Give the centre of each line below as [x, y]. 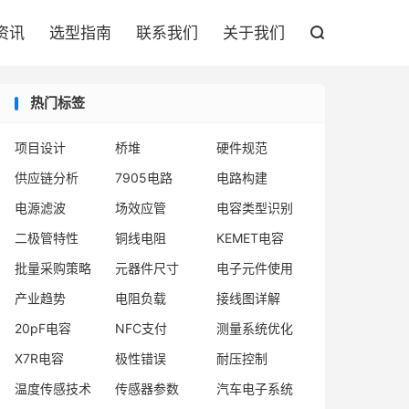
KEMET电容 [250, 238]
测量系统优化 [254, 328]
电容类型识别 [254, 208]
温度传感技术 [53, 388]
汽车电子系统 [254, 388]
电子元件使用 [254, 268]
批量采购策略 [53, 268]
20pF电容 [43, 328]
